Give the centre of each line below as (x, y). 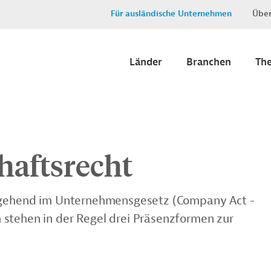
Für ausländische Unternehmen (171, 14)
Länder (146, 62)
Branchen (209, 62)
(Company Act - (213, 201)
